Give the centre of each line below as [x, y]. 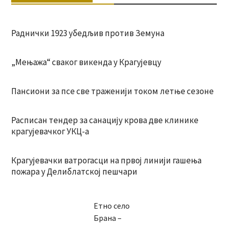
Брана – [108, 218]
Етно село [112, 206]
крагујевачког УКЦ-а [50, 131]
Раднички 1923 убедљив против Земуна [88, 33]
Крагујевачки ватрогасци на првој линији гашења [106, 160]
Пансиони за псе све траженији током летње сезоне [112, 91]
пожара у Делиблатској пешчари [74, 172]
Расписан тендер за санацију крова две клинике [105, 120]
